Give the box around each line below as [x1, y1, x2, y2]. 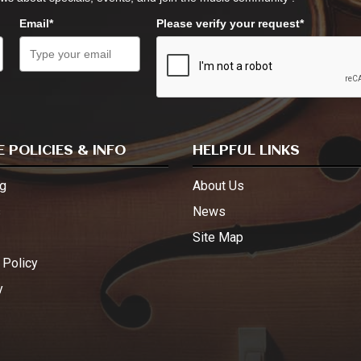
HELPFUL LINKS [193, 143, 300, 159]
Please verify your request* [156, 17, 304, 31]
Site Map [193, 230, 243, 246]
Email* [19, 17, 53, 31]
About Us [193, 178, 244, 194]
